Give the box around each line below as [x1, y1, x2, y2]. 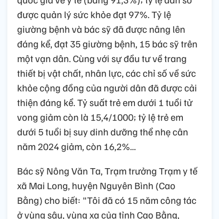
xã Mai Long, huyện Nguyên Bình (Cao [17, 179, 175, 192]
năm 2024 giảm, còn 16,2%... [17, 140, 136, 153]
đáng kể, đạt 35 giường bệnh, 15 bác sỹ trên [17, 37, 197, 50]
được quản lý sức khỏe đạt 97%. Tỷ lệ [17, 8, 171, 21]
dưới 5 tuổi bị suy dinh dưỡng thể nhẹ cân [17, 125, 188, 138]
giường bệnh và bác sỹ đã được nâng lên [17, 22, 185, 36]
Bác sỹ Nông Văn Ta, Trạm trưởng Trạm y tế [17, 164, 197, 177]
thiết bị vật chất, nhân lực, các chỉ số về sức [17, 66, 196, 80]
